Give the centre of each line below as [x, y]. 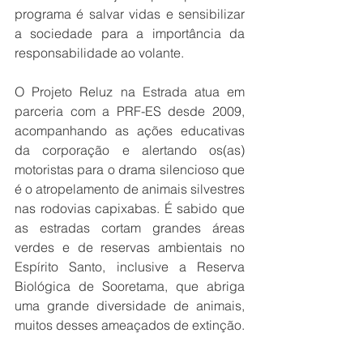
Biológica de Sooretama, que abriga [130, 286]
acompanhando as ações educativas [130, 130]
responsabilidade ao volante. [101, 53]
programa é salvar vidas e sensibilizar [130, 14]
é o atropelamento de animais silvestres [130, 189]
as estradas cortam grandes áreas [130, 228]
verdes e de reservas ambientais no [130, 247]
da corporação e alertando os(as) [130, 150]
